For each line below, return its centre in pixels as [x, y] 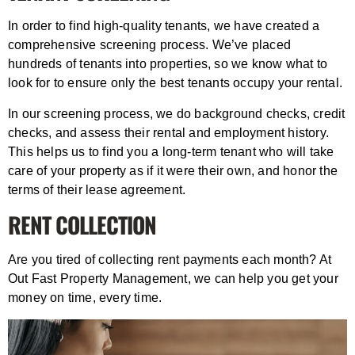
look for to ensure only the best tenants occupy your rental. [176, 83]
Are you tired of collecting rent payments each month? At [170, 260]
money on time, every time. [87, 298]
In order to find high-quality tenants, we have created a [164, 26]
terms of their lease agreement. [97, 190]
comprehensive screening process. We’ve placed [150, 45]
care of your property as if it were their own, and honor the [173, 171]
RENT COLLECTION [82, 225]
